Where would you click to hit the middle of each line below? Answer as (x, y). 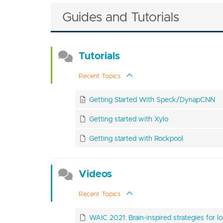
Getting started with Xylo (128, 119)
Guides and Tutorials (121, 17)
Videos (95, 174)
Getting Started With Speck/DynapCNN (152, 99)
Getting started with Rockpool (136, 138)
